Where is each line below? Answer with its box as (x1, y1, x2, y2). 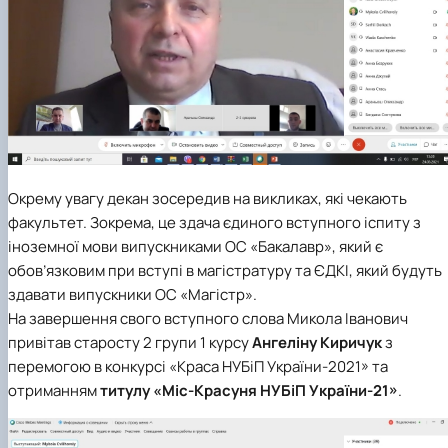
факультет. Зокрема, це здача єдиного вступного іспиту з (8, 211, 421, 233)
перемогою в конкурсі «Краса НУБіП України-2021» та (8, 355, 388, 377)
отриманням (8, 379, 100, 401)
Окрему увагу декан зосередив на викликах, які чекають (8, 187, 407, 209)
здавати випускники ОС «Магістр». (8, 283, 257, 305)
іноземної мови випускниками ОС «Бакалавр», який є (8, 235, 383, 257)
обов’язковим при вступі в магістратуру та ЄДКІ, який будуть (8, 259, 442, 281)
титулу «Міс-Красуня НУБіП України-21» (100, 379, 398, 401)
